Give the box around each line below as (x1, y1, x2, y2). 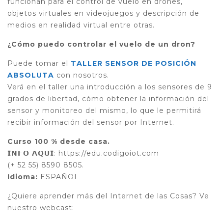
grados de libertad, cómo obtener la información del (7, 94, 209, 104)
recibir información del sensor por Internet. (7, 118, 174, 127)
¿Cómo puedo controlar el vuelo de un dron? (7, 40, 195, 49)
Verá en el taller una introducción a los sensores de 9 (7, 82, 212, 92)
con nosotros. (54, 71, 109, 80)
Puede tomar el (7, 59, 71, 68)
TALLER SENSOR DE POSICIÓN (71, 59, 196, 68)
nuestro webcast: (7, 203, 74, 213)
